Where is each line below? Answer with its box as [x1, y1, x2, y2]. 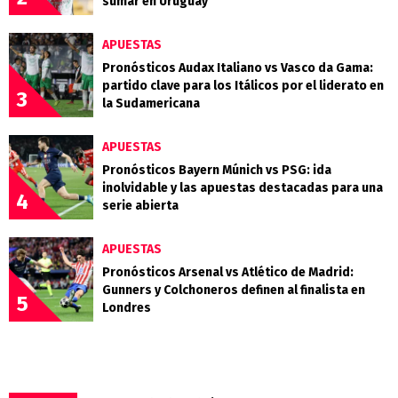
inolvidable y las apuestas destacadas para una [102, 180, 383, 196]
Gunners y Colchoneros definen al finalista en [102, 283, 365, 298]
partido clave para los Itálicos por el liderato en [102, 78, 384, 94]
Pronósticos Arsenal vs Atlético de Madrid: [102, 265, 354, 281]
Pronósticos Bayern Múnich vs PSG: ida [102, 163, 331, 179]
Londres [102, 300, 151, 316]
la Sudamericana [102, 96, 200, 112]
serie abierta [102, 198, 179, 214]
